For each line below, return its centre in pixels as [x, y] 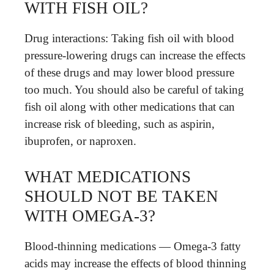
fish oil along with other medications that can [130, 106]
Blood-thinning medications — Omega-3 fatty [133, 246]
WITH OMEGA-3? [90, 216]
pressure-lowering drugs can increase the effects [135, 55]
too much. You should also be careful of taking [134, 89]
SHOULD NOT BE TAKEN [121, 196]
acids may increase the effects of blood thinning [135, 263]
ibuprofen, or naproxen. [80, 141]
